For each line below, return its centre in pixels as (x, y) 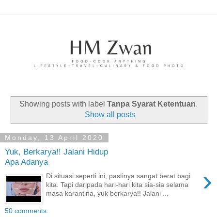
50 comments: (27, 210)
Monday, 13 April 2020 (54, 138)
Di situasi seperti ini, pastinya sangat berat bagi (118, 176)
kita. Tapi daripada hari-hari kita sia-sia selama (117, 184)
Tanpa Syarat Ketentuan (151, 104)
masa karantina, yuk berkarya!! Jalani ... (108, 193)
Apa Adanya (26, 162)
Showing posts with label (63, 104)
